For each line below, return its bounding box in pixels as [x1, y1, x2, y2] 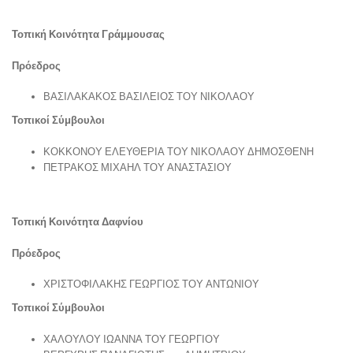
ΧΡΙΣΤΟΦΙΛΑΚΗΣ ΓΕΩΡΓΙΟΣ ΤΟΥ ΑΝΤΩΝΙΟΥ [43, 277, 259, 290]
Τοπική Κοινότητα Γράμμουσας [12, 28, 165, 40]
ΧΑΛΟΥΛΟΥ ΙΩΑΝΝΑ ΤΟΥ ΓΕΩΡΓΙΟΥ [43, 332, 222, 345]
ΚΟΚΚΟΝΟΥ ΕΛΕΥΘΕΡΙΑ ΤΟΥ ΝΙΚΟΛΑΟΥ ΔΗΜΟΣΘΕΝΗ [43, 144, 314, 158]
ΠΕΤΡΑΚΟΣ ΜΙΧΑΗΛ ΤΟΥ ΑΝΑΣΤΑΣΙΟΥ [43, 160, 232, 173]
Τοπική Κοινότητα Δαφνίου [12, 215, 143, 228]
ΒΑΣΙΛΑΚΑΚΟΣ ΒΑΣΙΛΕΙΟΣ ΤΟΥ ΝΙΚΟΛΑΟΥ [43, 90, 255, 102]
